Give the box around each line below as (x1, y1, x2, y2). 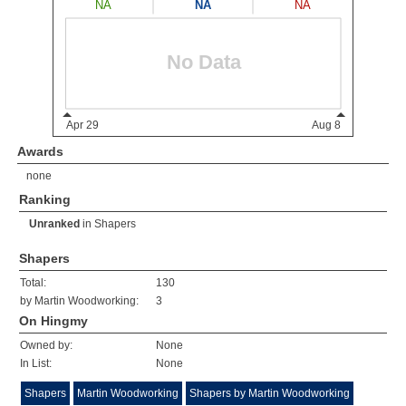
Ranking (19, 192, 71, 207)
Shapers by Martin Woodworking (189, 387, 350, 400)
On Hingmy (19, 314, 88, 328)
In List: (20, 357, 52, 370)
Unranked (29, 217, 80, 230)
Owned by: (20, 339, 72, 352)
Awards (17, 144, 63, 159)
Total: (20, 276, 46, 289)
